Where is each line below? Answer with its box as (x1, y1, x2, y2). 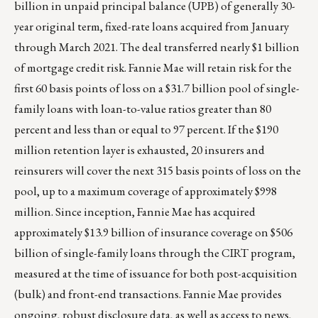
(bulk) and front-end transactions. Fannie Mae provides (14, 286, 282, 302)
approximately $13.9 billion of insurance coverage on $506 (14, 224, 292, 241)
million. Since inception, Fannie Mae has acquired (14, 204, 256, 220)
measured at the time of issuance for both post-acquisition (14, 265, 297, 282)
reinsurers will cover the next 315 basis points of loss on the (14, 163, 301, 179)
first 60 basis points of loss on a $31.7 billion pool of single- (14, 80, 300, 97)
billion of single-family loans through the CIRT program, (14, 245, 295, 261)
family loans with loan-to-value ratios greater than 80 (14, 101, 271, 117)
